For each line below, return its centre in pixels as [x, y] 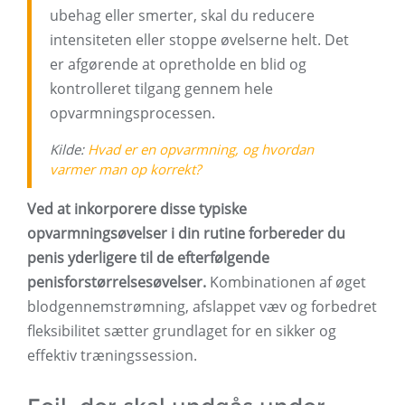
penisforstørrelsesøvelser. [117, 283]
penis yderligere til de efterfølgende [148, 258]
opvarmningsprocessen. [132, 113]
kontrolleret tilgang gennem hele [161, 89]
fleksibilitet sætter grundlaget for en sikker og [182, 331]
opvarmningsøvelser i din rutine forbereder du [186, 234]
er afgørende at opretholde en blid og [178, 65]
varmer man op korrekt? [125, 170]
